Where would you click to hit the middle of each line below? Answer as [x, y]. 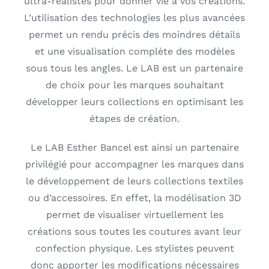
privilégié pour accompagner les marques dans [134, 164]
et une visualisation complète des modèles [134, 51]
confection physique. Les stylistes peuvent [134, 248]
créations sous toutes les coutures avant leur [134, 231]
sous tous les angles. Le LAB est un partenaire [134, 68]
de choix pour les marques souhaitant [134, 85]
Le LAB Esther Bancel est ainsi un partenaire [134, 147]
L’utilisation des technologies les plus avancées [134, 17]
